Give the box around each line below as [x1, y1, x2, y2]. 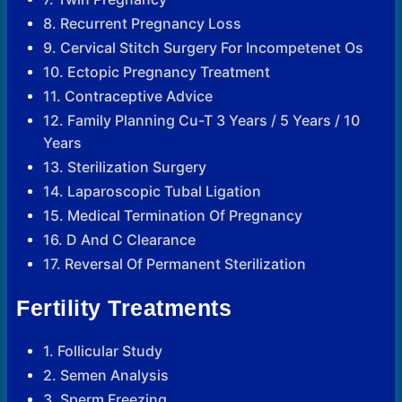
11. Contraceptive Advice [43, 87, 213, 106]
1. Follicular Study [43, 341, 162, 360]
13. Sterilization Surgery [43, 158, 206, 177]
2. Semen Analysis [43, 365, 169, 384]
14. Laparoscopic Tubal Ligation [43, 182, 261, 201]
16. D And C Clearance [43, 231, 196, 249]
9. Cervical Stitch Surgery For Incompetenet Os [43, 39, 363, 57]
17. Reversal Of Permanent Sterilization [43, 255, 306, 274]
